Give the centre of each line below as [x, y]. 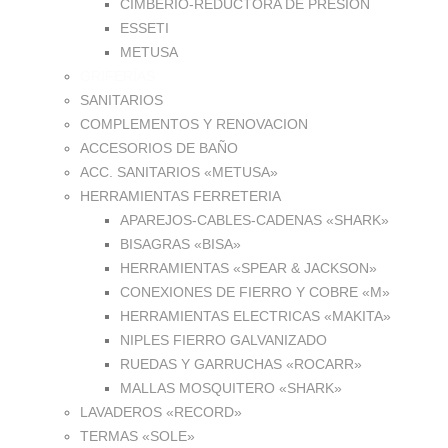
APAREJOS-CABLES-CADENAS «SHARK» [254, 220]
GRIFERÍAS [117, 76]
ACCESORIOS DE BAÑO [159, 148]
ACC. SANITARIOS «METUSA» [179, 172]
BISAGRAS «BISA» [180, 244]
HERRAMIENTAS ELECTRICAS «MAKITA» [255, 316]
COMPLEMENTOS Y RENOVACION [194, 124]
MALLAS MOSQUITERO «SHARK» [231, 388]
